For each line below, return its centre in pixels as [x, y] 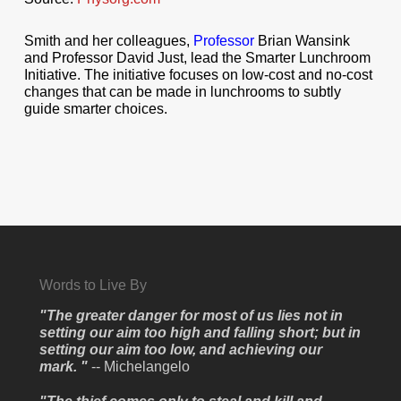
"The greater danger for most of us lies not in [192, 316]
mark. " [64, 367]
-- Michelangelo [139, 367]
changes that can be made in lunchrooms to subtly [182, 92]
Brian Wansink [302, 41]
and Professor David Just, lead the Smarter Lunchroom [197, 58]
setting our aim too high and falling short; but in [200, 333]
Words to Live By [94, 285]
